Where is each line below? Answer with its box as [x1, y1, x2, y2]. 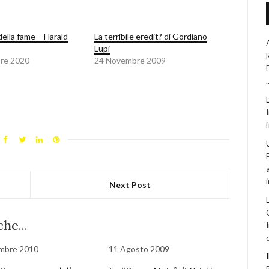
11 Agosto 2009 [109, 244, 170, 255]
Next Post [109, 180, 151, 190]
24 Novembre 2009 [94, 55, 166, 66]
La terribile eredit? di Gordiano [94, 31, 207, 42]
